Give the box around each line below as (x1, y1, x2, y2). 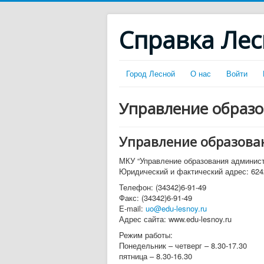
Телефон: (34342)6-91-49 (119, 181, 206, 193)
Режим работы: (119, 229, 173, 240)
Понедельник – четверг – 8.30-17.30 (119, 240, 247, 251)
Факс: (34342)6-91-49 (119, 192, 192, 203)
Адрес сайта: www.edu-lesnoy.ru (119, 213, 232, 225)
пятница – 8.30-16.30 (119, 250, 192, 262)
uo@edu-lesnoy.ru (146, 203, 207, 214)
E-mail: (119, 203, 146, 214)
